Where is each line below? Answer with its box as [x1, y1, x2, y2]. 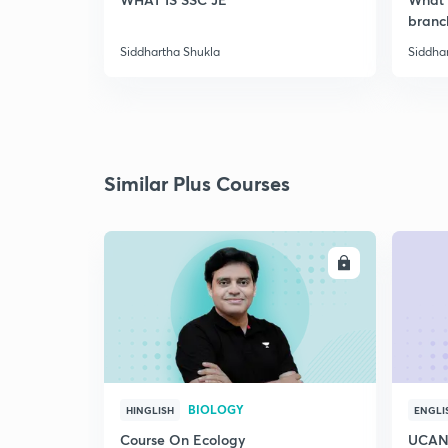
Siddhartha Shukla [120, 44, 220, 59]
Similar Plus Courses [104, 170, 290, 197]
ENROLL [281, 255, 329, 271]
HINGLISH [126, 403, 174, 417]
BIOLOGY [188, 401, 244, 417]
